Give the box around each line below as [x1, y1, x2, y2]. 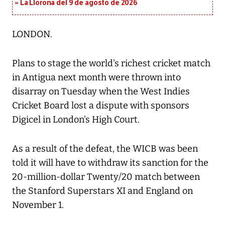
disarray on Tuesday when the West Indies [12, 86, 190, 97]
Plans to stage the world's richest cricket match [12, 58, 210, 69]
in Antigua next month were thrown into [12, 72, 181, 83]
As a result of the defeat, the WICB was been [12, 143, 198, 155]
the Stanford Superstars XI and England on [12, 185, 193, 197]
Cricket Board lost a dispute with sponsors [12, 100, 189, 111]
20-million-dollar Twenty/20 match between [12, 171, 200, 183]
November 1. [12, 199, 64, 211]
